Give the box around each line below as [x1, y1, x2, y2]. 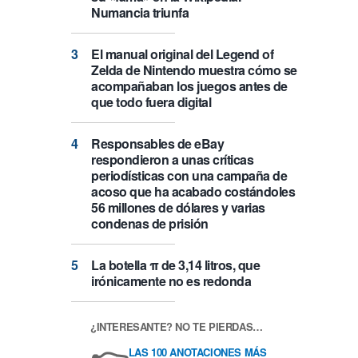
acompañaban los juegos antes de [91, 77, 288, 96]
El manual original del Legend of [91, 45, 273, 64]
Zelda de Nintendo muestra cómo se [91, 61, 297, 80]
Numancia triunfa [91, 3, 189, 22]
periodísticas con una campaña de [91, 166, 287, 185]
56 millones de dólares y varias [91, 198, 265, 217]
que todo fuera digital [91, 93, 211, 112]
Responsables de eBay [91, 134, 224, 153]
